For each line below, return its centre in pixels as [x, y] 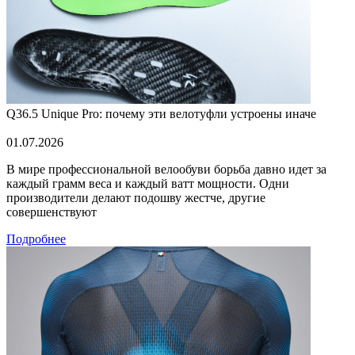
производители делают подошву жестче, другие [136, 197]
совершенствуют [52, 212]
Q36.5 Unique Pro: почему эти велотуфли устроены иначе [161, 113]
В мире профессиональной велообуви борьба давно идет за [166, 169]
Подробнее [36, 239]
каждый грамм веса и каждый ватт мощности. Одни [148, 183]
